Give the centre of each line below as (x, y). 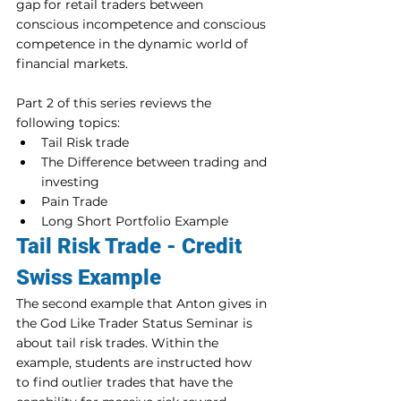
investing (70, 182)
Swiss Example (89, 277)
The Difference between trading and (156, 162)
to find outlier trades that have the (126, 382)
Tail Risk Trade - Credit (132, 246)
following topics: (68, 123)
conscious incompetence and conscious (143, 24)
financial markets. (72, 64)
